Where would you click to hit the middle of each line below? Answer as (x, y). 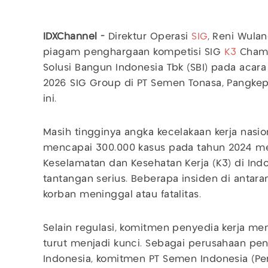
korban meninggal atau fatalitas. (124, 195)
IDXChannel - (76, 37)
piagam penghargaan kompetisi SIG (134, 52)
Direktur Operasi (150, 37)
